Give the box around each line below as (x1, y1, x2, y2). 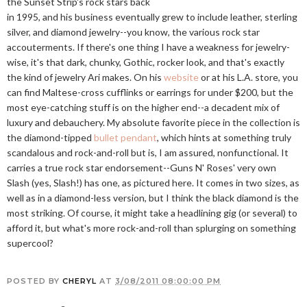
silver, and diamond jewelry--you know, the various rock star (7, 26, 260, 38)
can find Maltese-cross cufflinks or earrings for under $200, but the (7, 86, 293, 98)
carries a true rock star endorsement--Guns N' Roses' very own (7, 162, 276, 173)
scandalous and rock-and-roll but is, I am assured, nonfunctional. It (7, 147, 288, 158)
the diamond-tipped (7, 132, 94, 143)
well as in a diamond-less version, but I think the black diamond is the (7, 192, 299, 204)
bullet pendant (94, 132, 157, 143)
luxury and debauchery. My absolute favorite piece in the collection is (7, 116, 300, 128)
